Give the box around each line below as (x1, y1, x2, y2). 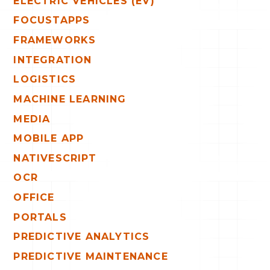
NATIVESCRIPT (13, 152, 96, 164)
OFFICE (13, 192, 55, 204)
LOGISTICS (13, 74, 77, 86)
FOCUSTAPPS (13, 14, 90, 27)
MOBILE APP (13, 133, 84, 145)
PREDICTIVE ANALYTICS (13, 231, 150, 243)
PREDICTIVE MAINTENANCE (13, 250, 168, 262)
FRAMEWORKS (13, 34, 96, 46)
